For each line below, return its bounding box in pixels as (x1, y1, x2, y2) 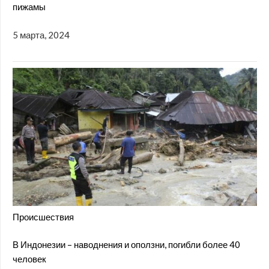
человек (13, 253, 46, 265)
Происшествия (13, 211, 74, 222)
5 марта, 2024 (13, 29, 70, 40)
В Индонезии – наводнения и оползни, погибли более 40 (13, 239, 240, 250)
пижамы (13, 1, 46, 13)
